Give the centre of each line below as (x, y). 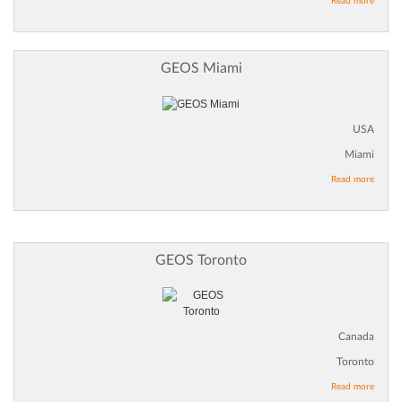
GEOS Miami (201, 69)
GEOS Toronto (201, 261)
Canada (356, 337)
